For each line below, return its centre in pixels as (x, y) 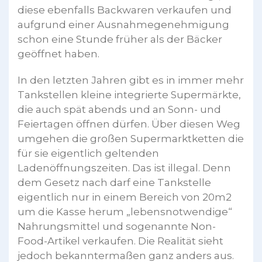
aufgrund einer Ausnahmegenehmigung (123, 24)
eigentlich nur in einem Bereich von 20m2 (125, 197)
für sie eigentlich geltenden (88, 153)
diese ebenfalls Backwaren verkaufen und (125, 10)
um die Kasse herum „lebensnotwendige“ (125, 211)
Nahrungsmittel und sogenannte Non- (117, 226)
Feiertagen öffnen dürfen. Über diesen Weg (129, 124)
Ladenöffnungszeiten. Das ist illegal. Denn (124, 168)
